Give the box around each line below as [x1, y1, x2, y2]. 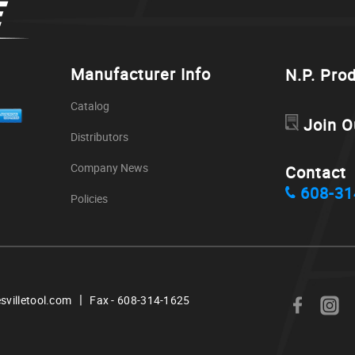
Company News [71, 160, 149, 176]
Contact [285, 162, 347, 184]
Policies [71, 191, 109, 207]
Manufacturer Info [71, 63, 212, 86]
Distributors [71, 129, 129, 145]
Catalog [71, 98, 110, 114]
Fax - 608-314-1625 [90, 292, 190, 308]
